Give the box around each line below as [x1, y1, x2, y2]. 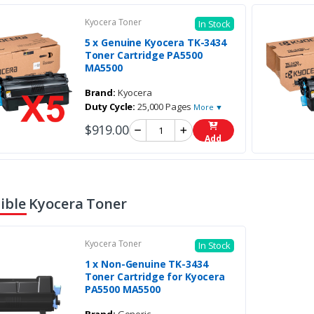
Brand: [84, 86, 116, 99]
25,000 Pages [135, 100, 194, 113]
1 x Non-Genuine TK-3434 [84, 257, 208, 271]
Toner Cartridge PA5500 [84, 48, 203, 62]
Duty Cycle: [84, 100, 136, 113]
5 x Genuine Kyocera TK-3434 [84, 35, 226, 49]
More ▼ [193, 101, 224, 112]
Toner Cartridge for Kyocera [84, 270, 225, 284]
